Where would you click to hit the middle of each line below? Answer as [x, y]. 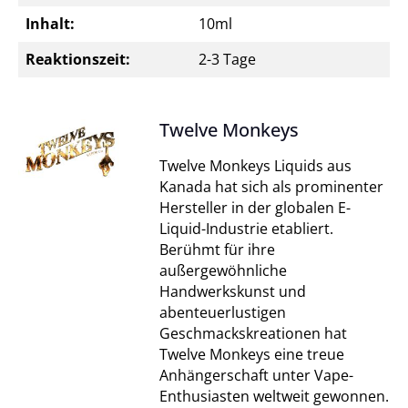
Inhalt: [50, 24]
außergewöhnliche [223, 270]
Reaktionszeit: [78, 59]
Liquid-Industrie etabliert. [246, 229]
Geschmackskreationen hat [253, 333]
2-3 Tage [227, 59]
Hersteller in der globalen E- [255, 208]
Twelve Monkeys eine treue [251, 354]
